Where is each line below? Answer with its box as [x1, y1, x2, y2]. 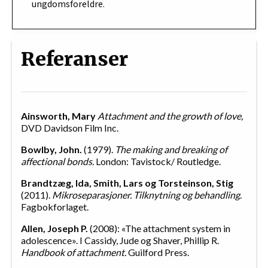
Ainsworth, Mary [21, 110, 96, 122]
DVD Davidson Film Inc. [21, 122, 118, 134]
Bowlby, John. [21, 144, 82, 156]
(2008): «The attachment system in [88, 223, 230, 234]
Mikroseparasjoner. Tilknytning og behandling [52, 189, 240, 201]
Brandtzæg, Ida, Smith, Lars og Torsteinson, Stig [21, 177, 233, 189]
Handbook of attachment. [21, 246, 128, 258]
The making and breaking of [115, 144, 227, 156]
